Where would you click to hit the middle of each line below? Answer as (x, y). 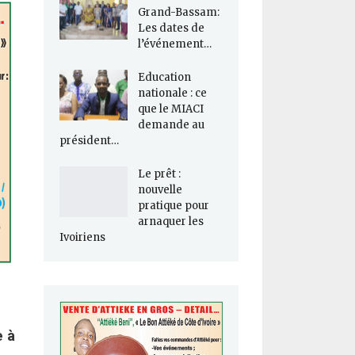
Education (164, 78)
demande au (171, 125)
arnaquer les (170, 222)
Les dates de (171, 29)
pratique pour (173, 206)
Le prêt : (159, 174)
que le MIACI (170, 109)
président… (89, 141)
